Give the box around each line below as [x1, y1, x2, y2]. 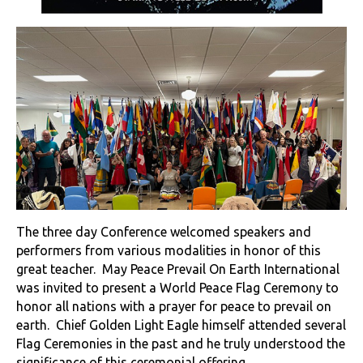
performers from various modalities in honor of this [16, 243, 321, 258]
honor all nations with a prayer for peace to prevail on [16, 299, 331, 314]
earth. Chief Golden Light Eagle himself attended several [16, 318, 346, 333]
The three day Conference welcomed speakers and [16, 224, 311, 240]
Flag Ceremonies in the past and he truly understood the [16, 336, 345, 352]
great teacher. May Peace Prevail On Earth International [16, 262, 340, 277]
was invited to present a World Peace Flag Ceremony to [16, 280, 339, 296]
